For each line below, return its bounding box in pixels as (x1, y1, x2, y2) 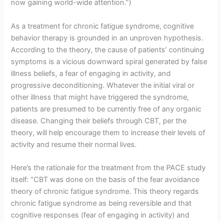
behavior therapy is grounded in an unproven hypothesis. (11, 33, 204, 42)
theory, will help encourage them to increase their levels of (11, 128, 206, 137)
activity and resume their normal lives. (11, 140, 137, 149)
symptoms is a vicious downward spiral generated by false (11, 57, 208, 66)
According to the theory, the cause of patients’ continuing (11, 45, 205, 54)
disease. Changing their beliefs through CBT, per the (11, 116, 187, 125)
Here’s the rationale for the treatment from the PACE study (11, 163, 206, 172)
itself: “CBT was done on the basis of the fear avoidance (11, 175, 200, 184)
